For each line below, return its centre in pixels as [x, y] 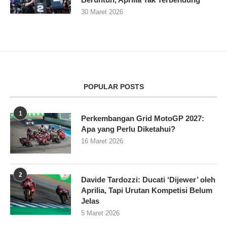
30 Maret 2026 [102, 12]
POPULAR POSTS [113, 87]
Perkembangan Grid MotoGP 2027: [143, 119]
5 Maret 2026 [100, 213]
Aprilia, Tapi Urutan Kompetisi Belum [147, 191]
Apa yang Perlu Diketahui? [128, 129]
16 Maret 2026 [102, 141]
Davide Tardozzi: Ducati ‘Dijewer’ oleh [148, 180]
